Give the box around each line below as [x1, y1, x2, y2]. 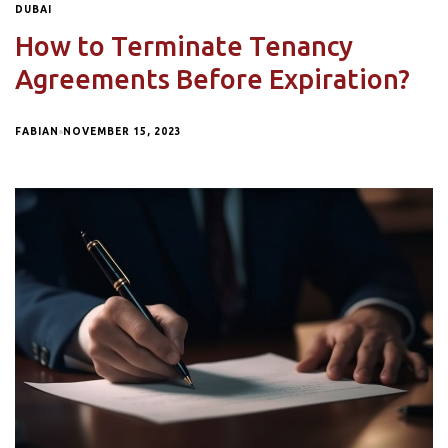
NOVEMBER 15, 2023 [63, 125, 182, 137]
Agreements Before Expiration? [15, 63, 410, 94]
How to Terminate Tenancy [15, 30, 353, 61]
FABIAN [15, 125, 59, 137]
